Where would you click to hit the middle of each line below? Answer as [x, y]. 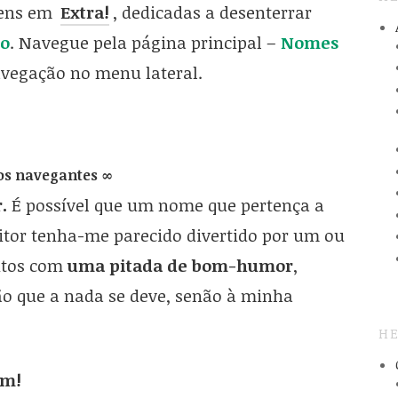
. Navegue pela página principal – [145, 42]
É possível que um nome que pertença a [165, 206]
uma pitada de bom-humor [180, 266]
